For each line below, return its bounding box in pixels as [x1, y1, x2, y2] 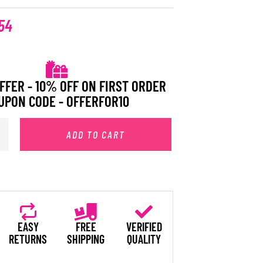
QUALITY [127, 232, 161, 247]
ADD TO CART [66, 128, 126, 141]
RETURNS [9, 232, 48, 247]
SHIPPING [67, 232, 105, 247]
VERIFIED [126, 220, 162, 234]
